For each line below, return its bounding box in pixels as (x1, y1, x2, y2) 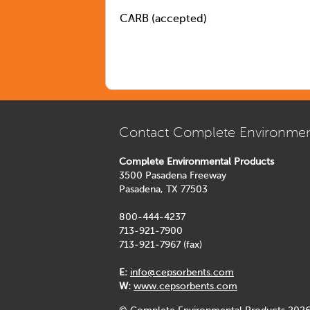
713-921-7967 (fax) (119, 240, 202, 250)
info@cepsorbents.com (130, 268, 234, 278)
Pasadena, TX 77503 (119, 185, 208, 195)
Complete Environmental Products (119, 157, 274, 167)
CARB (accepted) (120, 13, 207, 25)
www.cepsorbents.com (134, 282, 237, 292)
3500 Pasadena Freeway (119, 171, 226, 181)
